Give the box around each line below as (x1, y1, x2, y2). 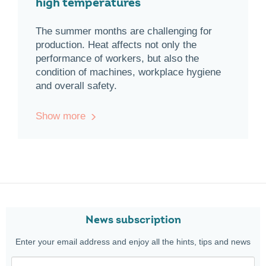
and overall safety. (36, 80, 117, 91)
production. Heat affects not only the (36, 39, 197, 50)
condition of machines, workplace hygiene (36, 66, 221, 78)
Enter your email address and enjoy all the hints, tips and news (15, 237, 251, 246)
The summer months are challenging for (36, 26, 212, 37)
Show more (36, 110, 85, 122)
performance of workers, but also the (36, 53, 199, 64)
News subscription (85, 213, 181, 227)
